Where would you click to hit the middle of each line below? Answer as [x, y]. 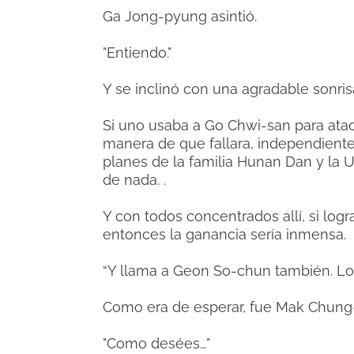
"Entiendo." [137, 53]
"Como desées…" [156, 344]
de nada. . [134, 180]
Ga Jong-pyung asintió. [180, 17]
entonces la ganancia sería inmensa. [224, 235]
